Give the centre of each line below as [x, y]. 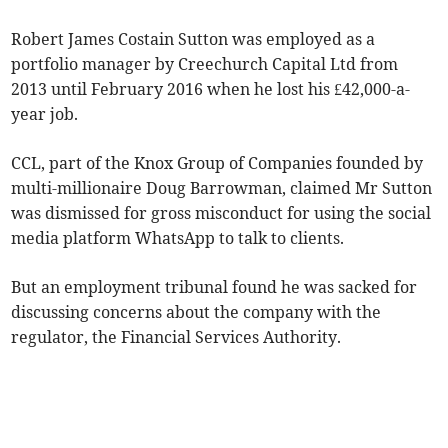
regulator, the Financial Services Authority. [176, 336]
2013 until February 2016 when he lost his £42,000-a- [211, 88]
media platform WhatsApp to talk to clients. [178, 237]
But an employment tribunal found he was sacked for [214, 286]
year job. [45, 113]
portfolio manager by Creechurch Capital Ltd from [205, 63]
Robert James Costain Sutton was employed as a [193, 38]
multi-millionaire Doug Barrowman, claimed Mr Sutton [222, 187]
